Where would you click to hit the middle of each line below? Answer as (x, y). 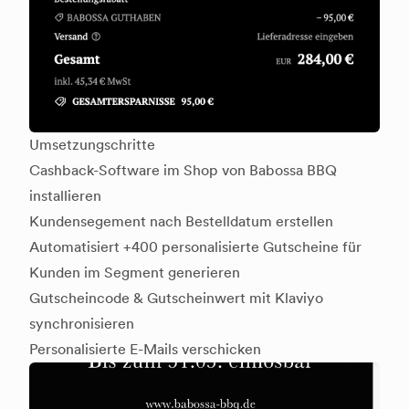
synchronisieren (82, 324)
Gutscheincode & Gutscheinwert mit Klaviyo (176, 299)
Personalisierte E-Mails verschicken (145, 350)
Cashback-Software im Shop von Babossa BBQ (183, 171)
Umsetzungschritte (92, 145)
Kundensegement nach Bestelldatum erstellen (181, 222)
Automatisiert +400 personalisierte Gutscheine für (195, 247)
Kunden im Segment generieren (135, 273)
